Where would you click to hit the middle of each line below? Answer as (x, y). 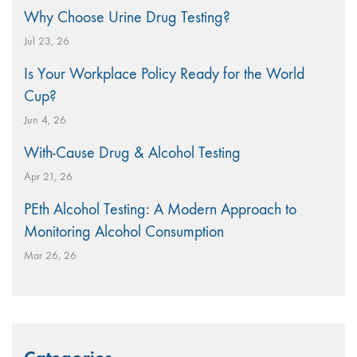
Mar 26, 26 (50, 255)
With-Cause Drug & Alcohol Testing (132, 153)
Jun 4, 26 (45, 120)
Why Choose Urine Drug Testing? (127, 17)
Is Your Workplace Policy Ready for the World (164, 74)
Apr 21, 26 (48, 177)
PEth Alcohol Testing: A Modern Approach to (160, 209)
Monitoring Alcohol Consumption (124, 231)
